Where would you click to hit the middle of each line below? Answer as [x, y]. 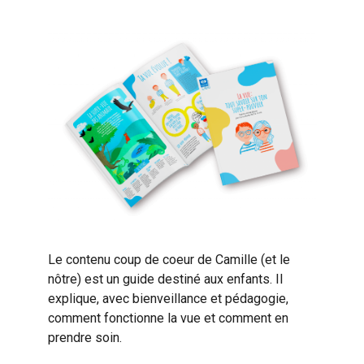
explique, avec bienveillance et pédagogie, [168, 299]
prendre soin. [84, 338]
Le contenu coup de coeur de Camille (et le [169, 260]
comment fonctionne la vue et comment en [168, 318]
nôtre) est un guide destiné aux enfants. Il [165, 279]
